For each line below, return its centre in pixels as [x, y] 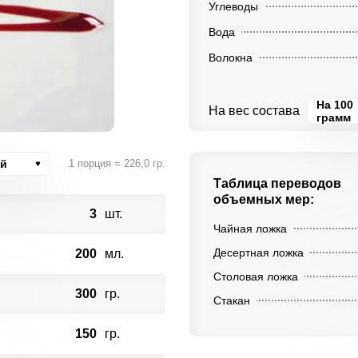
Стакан [231, 300]
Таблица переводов [277, 183]
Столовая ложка [255, 276]
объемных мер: [263, 199]
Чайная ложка [250, 229]
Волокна [230, 58]
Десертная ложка [258, 253]
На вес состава [254, 111]
